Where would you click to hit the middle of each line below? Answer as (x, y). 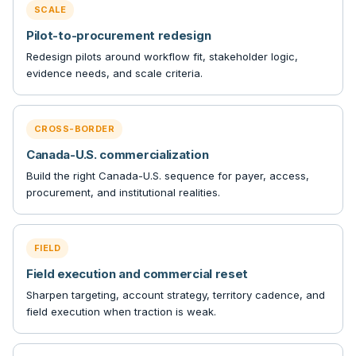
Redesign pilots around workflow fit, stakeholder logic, (162, 56)
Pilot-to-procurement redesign (119, 35)
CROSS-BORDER (75, 128)
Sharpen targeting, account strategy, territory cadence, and (176, 294)
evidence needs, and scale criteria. (114, 73)
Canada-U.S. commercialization (118, 154)
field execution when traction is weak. (121, 311)
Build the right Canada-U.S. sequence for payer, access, (168, 175)
